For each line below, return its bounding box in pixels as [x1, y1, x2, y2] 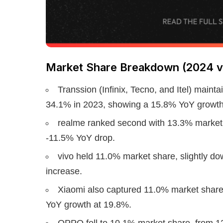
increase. [46, 166, 82, 176]
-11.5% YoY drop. [46, 132, 115, 143]
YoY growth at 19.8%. [46, 199, 131, 210]
